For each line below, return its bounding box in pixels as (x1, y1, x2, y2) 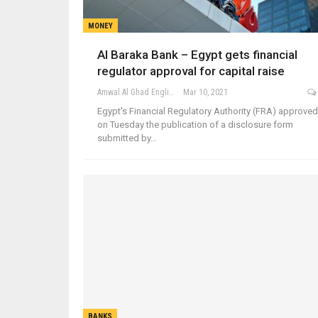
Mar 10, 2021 (183, 87, 228, 97)
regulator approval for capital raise (97, 63, 285, 78)
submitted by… (97, 132, 157, 143)
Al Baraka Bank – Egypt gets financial (97, 47, 297, 62)
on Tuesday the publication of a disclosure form (97, 119, 293, 130)
